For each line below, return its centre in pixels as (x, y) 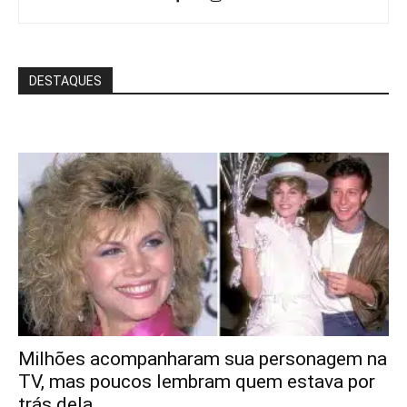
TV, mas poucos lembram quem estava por (197, 381)
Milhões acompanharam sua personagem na (203, 358)
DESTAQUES (65, 81)
